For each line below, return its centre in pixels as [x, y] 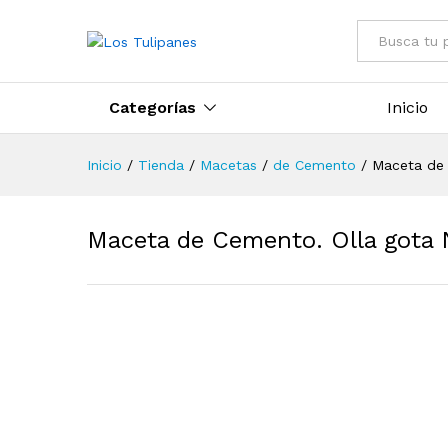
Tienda [161, 165]
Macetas [228, 165]
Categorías [152, 107]
